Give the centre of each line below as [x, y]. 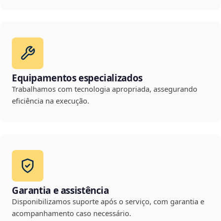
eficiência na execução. [51, 101]
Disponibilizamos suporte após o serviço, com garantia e [108, 202]
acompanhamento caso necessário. [72, 213]
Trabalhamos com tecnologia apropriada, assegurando [105, 89]
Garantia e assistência [60, 191]
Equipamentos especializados [77, 78]
